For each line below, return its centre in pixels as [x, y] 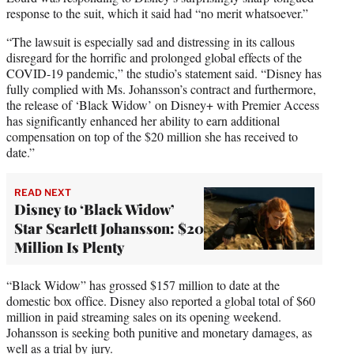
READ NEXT [43, 192]
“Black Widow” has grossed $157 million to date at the [143, 284]
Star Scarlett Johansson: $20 [109, 228]
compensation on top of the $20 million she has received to [152, 136]
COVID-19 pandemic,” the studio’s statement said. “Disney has [164, 73]
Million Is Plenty [70, 247]
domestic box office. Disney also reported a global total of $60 [161, 300]
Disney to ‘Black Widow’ [94, 209]
